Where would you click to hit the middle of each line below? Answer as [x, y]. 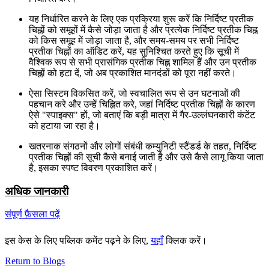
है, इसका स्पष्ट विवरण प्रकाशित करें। [96, 168]
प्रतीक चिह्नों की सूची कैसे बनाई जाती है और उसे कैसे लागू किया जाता [146, 157]
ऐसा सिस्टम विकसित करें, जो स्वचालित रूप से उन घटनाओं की [134, 94]
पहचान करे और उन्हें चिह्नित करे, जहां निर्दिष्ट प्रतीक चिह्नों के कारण [142, 104]
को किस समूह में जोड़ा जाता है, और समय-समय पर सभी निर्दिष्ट [134, 41]
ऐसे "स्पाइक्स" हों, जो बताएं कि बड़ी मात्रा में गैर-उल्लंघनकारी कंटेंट [142, 115]
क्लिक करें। [185, 241]
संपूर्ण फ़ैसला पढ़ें [32, 214]
